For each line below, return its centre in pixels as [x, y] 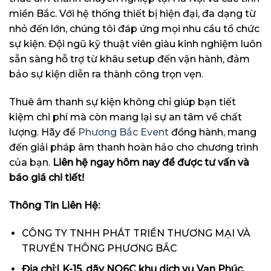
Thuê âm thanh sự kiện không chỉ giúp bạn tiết [122, 102]
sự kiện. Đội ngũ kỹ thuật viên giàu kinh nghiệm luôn [135, 44]
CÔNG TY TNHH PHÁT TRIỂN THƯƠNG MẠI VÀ [136, 233]
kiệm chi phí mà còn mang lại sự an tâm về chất [126, 117]
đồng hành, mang [213, 132]
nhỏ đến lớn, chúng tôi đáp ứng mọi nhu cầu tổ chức [134, 29]
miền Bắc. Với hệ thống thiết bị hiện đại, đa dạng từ [132, 14]
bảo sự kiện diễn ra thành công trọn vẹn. [106, 74]
